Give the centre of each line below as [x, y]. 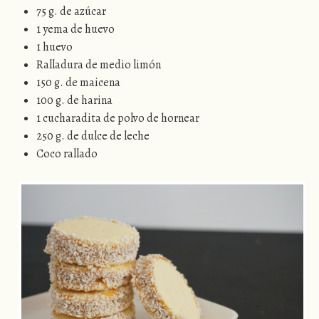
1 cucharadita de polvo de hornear [118, 119]
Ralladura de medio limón [99, 65]
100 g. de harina [75, 101]
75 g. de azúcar [72, 12]
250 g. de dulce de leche [93, 136]
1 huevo [55, 47]
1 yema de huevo [76, 30]
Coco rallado [67, 154]
